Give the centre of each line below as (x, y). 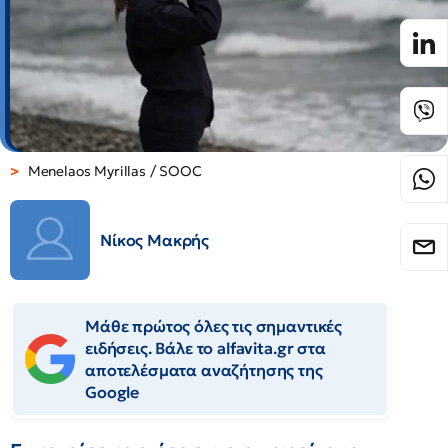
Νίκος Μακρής (155, 240)
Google (112, 392)
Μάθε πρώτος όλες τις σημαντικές (214, 326)
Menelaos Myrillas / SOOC (112, 171)
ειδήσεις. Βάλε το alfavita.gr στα (205, 348)
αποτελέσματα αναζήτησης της (204, 370)
